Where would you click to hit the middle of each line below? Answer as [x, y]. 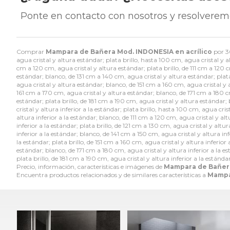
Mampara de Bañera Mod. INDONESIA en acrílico [129, 52]
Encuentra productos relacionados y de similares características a [112, 175]
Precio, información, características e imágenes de [90, 167]
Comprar [31, 52]
